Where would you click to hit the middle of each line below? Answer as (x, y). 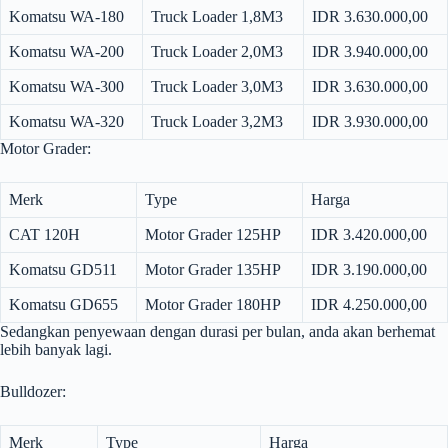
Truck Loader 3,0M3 (217, 87)
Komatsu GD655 (63, 305)
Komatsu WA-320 (66, 122)
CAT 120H (44, 235)
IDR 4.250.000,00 (369, 305)
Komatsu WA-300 (66, 87)
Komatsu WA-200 (66, 52)
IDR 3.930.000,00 (370, 122)
